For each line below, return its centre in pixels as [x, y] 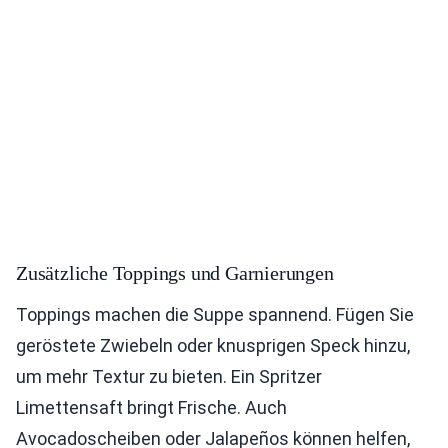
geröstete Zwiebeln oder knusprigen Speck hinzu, [213, 346]
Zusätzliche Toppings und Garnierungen [175, 273]
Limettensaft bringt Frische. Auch [151, 408]
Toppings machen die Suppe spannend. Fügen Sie [215, 315]
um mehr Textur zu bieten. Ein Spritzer [169, 377]
